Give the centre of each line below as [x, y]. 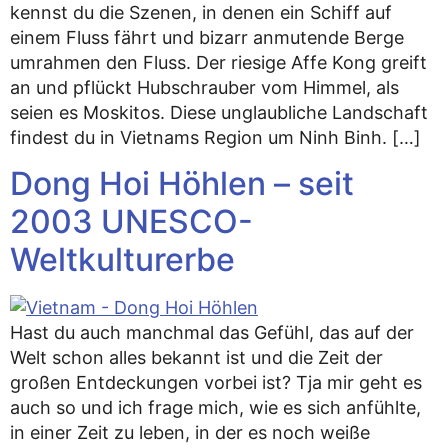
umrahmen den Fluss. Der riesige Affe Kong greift [218, 63]
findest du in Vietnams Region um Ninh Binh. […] [215, 138]
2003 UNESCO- [131, 221]
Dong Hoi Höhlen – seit [182, 183]
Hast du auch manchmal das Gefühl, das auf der [212, 332]
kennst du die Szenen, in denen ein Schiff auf [201, 13]
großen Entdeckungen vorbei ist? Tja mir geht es [216, 382]
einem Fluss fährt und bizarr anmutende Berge [207, 38]
